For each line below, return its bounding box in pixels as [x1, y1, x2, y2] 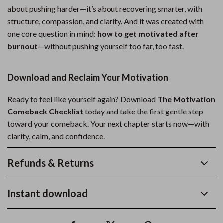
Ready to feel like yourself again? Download [7, 94, 157, 104]
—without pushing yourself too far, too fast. [38, 41, 184, 51]
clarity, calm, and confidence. [7, 131, 105, 141]
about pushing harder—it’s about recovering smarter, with [7, 4, 202, 13]
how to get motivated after [97, 29, 199, 38]
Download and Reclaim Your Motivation [7, 72, 168, 83]
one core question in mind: [7, 29, 97, 38]
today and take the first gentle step [83, 107, 203, 116]
